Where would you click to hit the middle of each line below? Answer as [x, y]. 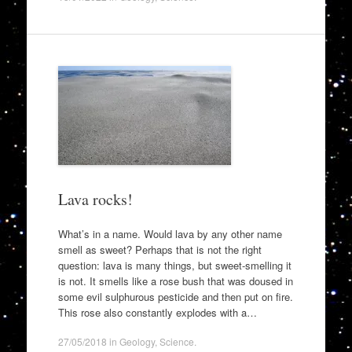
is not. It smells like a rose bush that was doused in [175, 280]
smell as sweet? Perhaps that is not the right [159, 249]
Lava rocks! [95, 199]
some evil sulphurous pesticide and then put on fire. [175, 296]
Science [176, 341]
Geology [137, 341]
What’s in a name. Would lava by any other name [170, 233]
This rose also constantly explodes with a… [157, 312]
